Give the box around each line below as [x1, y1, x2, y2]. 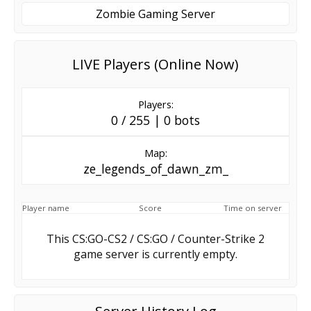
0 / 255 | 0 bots [111, 111, 200, 128]
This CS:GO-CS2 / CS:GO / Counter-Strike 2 [47, 230, 264, 246]
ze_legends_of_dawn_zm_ [83, 160, 228, 177]
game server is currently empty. [74, 246, 237, 262]
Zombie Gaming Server [96, 6, 215, 22]
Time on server [224, 202, 282, 213]
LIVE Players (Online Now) [72, 54, 239, 74]
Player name [22, 202, 69, 213]
